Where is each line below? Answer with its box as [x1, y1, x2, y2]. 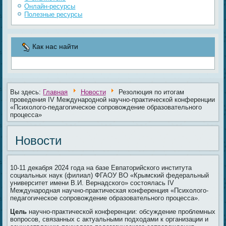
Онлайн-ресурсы [24, 3, 76, 11]
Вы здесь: [10, 88, 43, 96]
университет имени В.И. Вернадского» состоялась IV [10, 179, 175, 187]
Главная [43, 88, 68, 96]
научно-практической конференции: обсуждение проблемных [29, 208, 216, 216]
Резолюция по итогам [118, 88, 184, 96]
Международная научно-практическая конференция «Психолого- [10, 187, 209, 195]
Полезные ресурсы [24, 11, 83, 19]
